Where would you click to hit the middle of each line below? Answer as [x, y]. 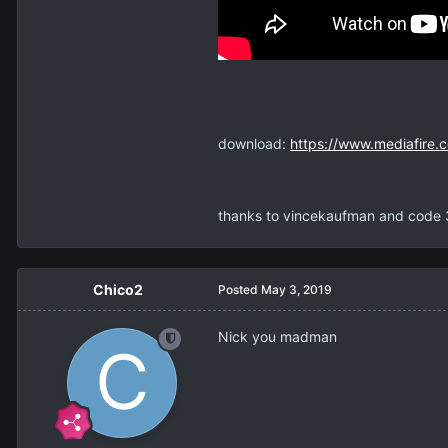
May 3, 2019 [296, 289]
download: [254, 143]
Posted [239, 289]
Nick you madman [277, 336]
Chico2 [118, 289]
